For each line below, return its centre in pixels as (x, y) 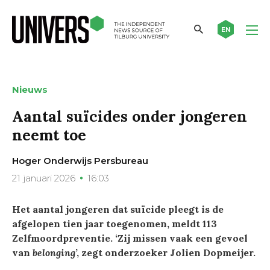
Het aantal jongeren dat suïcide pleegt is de (118, 209)
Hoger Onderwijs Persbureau (80, 160)
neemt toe (49, 135)
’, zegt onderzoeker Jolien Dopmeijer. (165, 252)
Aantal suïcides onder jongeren (130, 116)
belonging (54, 252)
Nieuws (30, 89)
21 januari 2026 (44, 178)
